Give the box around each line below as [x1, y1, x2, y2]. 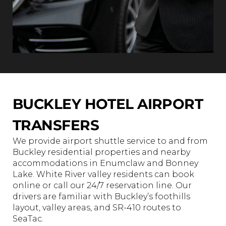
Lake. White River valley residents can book [13, 169, 194, 179]
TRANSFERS [13, 116, 99, 134]
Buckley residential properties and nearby [13, 147, 190, 157]
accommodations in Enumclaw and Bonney [13, 158, 198, 168]
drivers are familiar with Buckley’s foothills [13, 191, 190, 201]
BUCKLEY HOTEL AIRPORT [13, 95, 203, 112]
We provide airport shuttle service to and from [13, 136, 208, 146]
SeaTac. [13, 213, 43, 223]
